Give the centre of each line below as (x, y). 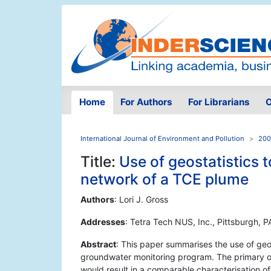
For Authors (147, 102)
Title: (100, 162)
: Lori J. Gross (141, 200)
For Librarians (219, 102)
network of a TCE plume (165, 179)
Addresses (103, 222)
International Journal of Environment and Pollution (162, 139)
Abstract (98, 244)
